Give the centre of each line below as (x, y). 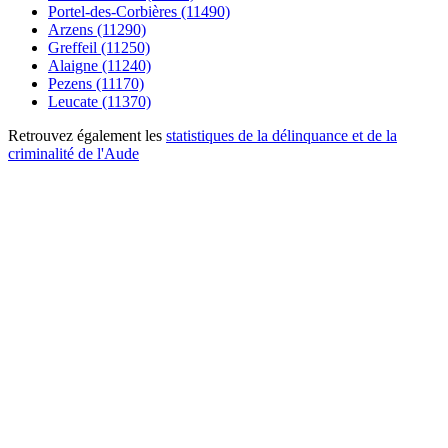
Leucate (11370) (99, 101)
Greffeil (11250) (99, 47)
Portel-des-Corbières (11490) (139, 11)
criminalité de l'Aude (73, 153)
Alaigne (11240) (99, 65)
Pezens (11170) (96, 83)
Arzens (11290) (97, 29)
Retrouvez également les (87, 135)
